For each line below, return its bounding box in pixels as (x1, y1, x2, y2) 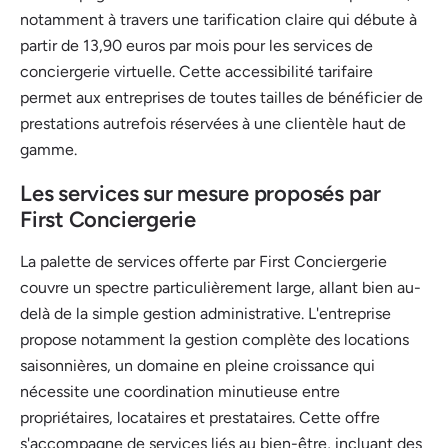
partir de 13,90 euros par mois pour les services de (20, 35, 373, 55)
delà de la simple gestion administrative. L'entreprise (20, 303, 391, 323)
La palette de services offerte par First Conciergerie (20, 251, 387, 271)
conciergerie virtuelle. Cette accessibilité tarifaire (20, 61, 373, 81)
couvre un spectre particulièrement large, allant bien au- (20, 277, 421, 297)
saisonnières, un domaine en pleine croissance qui (20, 355, 375, 375)
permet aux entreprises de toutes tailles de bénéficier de (20, 87, 423, 107)
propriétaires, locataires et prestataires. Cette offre (20, 407, 380, 427)
